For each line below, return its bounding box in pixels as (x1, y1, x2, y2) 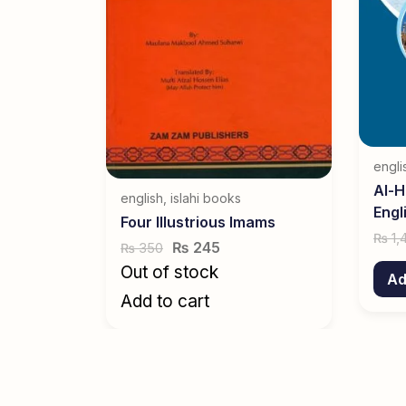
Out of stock (121, 262, 218, 284)
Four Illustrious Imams (121, 213, 275, 232)
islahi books (170, 190, 241, 207)
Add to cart (121, 291, 209, 313)
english (121, 190, 163, 207)
